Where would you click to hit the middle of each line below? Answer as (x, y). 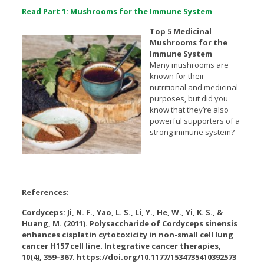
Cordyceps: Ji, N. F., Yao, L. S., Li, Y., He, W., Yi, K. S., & (122, 212)
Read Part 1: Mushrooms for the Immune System (117, 11)
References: (45, 192)
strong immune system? (192, 132)
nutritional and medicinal (194, 88)
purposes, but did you (189, 99)
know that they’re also (189, 110)
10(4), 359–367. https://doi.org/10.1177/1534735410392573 (129, 257)
